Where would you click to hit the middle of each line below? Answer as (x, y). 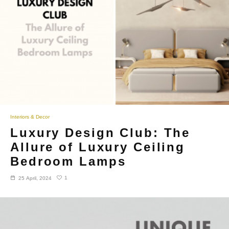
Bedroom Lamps (68, 161)
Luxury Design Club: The (100, 132)
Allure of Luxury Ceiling (98, 147)
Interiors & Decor (30, 117)
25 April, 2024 (35, 178)
